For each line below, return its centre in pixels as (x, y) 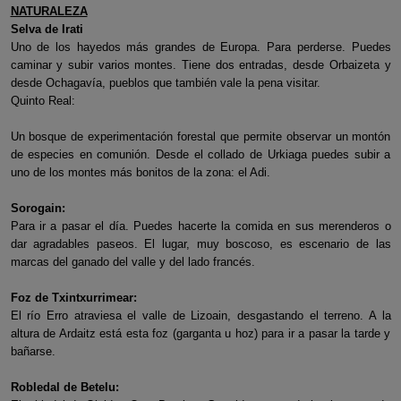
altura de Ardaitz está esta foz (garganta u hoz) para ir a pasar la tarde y (200, 333)
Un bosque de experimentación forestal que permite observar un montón (200, 137)
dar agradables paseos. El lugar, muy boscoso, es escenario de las (200, 244)
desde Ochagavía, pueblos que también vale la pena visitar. (165, 83)
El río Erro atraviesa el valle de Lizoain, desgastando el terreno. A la (200, 316)
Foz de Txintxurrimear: (73, 298)
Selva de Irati (47, 29)
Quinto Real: (43, 101)
